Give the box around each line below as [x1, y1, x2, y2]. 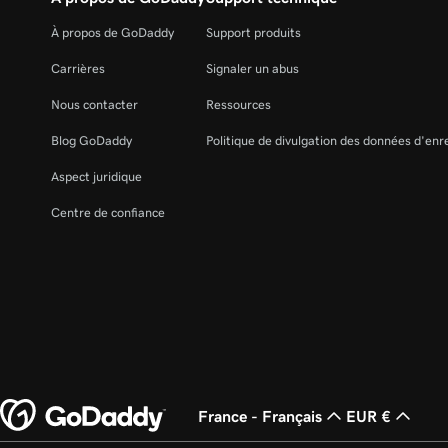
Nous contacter [51, 98, 138, 112]
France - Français [198, 408, 322, 425]
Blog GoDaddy [51, 134, 132, 148]
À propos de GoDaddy [51, 26, 174, 40]
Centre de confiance [51, 206, 165, 220]
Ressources [205, 98, 271, 112]
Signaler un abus [205, 62, 299, 76]
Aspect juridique [51, 170, 142, 184]
